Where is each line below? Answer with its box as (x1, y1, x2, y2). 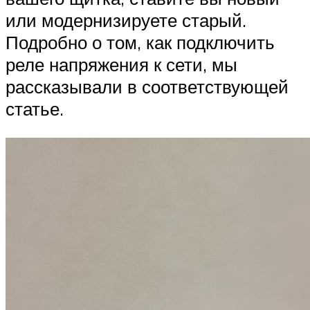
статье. (6, 98, 64, 120)
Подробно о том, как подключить (6, 31, 275, 54)
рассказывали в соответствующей (6, 75, 289, 98)
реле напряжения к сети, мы (6, 53, 237, 76)
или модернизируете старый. (6, 9, 246, 32)
